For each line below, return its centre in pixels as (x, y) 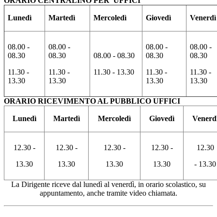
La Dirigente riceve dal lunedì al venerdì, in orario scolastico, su (108, 185)
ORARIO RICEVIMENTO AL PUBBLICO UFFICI (92, 101)
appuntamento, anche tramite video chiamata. (108, 193)
